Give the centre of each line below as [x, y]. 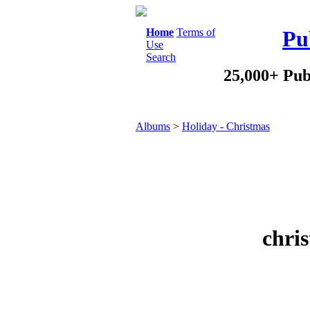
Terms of [196, 32]
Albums [153, 126]
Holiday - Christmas [226, 126]
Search [161, 57]
